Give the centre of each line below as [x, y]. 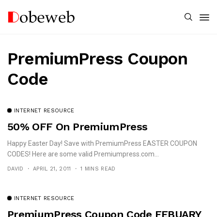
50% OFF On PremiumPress [77, 127]
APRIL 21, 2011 [52, 169]
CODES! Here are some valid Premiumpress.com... [83, 154]
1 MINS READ [98, 169]
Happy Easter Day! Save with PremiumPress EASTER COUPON [102, 143]
